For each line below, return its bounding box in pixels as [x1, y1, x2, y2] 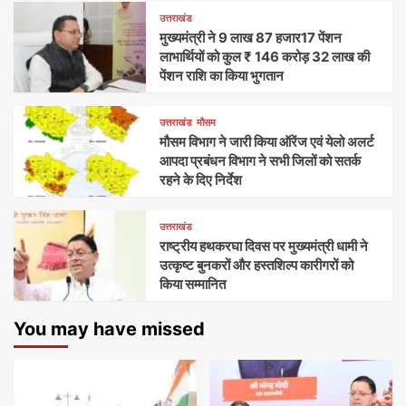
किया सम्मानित [159, 275, 227, 294]
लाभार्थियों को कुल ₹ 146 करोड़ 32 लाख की [159, 48, 371, 66]
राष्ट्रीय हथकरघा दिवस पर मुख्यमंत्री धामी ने [159, 237, 369, 256]
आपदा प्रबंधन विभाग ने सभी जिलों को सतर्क [159, 152, 362, 170]
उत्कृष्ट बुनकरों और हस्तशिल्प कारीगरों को [159, 256, 354, 275]
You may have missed [14, 318, 205, 341]
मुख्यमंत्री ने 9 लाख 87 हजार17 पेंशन [159, 29, 343, 47]
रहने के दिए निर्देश [159, 171, 243, 189]
